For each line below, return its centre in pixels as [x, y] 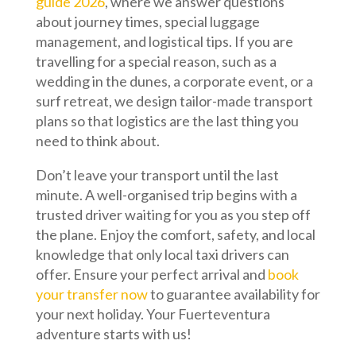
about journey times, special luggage [147, 22]
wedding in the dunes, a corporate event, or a [174, 81]
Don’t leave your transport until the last [157, 175]
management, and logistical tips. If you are [164, 42]
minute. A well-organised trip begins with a [166, 195]
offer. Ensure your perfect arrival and [151, 275]
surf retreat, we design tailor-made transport [174, 101]
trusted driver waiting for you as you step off [173, 215]
